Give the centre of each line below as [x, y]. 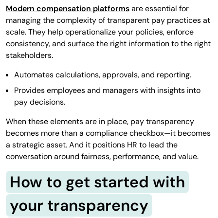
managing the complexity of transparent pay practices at [108, 20]
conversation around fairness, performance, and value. [102, 156]
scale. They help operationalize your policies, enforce [100, 32]
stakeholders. [29, 55]
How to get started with [97, 182]
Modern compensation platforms [68, 8]
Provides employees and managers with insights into [107, 90]
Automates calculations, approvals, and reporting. [103, 74]
